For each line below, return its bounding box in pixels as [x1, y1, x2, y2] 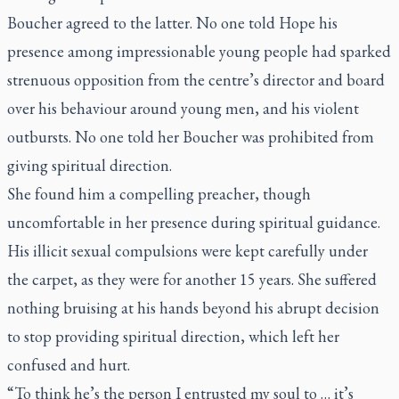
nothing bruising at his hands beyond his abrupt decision [7, 297, 379, 318]
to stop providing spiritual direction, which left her [7, 326, 339, 346]
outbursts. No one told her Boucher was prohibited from [7, 126, 374, 147]
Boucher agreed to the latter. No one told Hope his [7, 12, 338, 33]
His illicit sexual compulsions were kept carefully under [7, 240, 368, 261]
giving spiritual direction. [7, 155, 172, 175]
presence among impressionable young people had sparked [7, 41, 391, 61]
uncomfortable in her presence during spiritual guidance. [7, 212, 380, 232]
